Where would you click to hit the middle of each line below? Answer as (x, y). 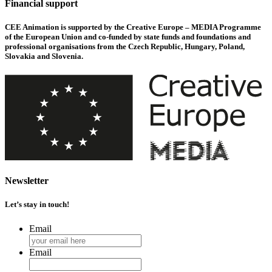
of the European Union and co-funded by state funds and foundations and (128, 36)
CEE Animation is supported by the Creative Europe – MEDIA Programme (133, 27)
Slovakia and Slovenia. (44, 56)
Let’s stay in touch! (37, 205)
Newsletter (27, 181)
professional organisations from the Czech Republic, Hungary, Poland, (125, 46)
